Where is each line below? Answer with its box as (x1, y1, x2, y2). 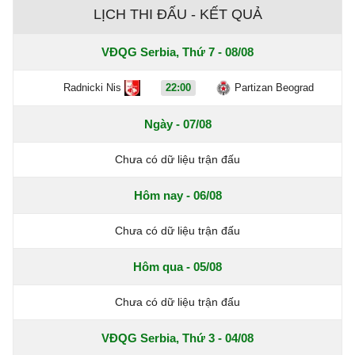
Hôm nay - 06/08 (133, 189, 222, 202)
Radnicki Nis (63, 82, 121, 94)
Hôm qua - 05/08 (133, 260, 222, 273)
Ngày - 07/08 (143, 117, 212, 131)
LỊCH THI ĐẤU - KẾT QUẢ (93, 6, 262, 22)
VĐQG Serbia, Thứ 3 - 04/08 (101, 331, 254, 345)
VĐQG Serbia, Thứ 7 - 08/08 (101, 45, 254, 59)
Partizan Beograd (235, 82, 314, 94)
